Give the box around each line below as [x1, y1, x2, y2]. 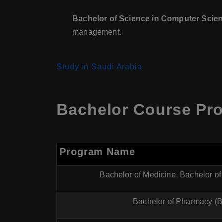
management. [72, 28, 121, 36]
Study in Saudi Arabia [56, 62, 142, 71]
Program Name [59, 146, 135, 157]
